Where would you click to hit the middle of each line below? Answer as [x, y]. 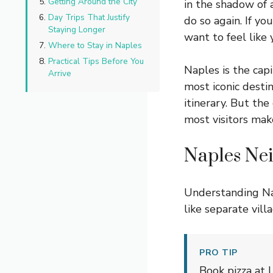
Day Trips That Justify [89, 18]
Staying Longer [77, 30]
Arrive [60, 74]
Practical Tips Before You [96, 62]
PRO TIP [218, 253]
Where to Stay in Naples [95, 46]
